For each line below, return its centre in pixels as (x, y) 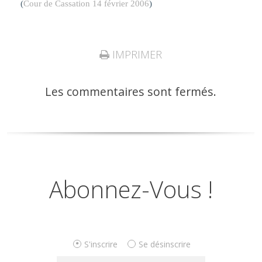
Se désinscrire (165, 244)
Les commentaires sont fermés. (131, 91)
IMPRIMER (136, 54)
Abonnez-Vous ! (131, 189)
